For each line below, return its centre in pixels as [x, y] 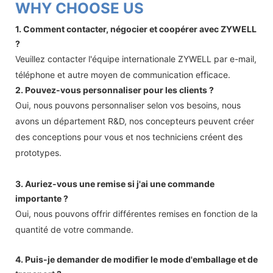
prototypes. [38, 152]
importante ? [42, 198]
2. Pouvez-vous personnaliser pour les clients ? [115, 90]
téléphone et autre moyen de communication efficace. [123, 74]
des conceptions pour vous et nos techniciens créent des [129, 136]
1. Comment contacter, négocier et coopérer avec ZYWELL [136, 29]
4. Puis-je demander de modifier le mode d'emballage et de [136, 259]
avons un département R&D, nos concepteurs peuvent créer [135, 121]
